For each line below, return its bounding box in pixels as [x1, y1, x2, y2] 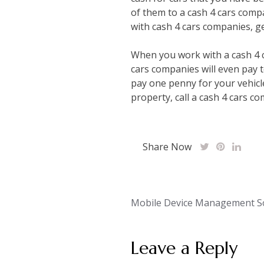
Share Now [143, 140, 192, 153]
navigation [130, 211, 213, 233]
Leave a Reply [131, 237, 237, 259]
